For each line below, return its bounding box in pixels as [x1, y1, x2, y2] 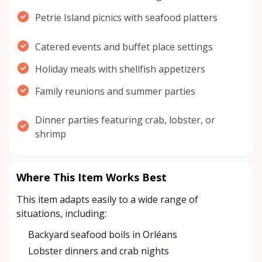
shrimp [35, 127, 66, 141]
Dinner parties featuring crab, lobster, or [35, 113, 215, 127]
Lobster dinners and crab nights [28, 244, 169, 258]
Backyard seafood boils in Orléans [28, 228, 177, 242]
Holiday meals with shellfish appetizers [35, 63, 205, 76]
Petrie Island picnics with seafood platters [35, 11, 218, 25]
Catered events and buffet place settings [35, 40, 213, 54]
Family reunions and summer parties [35, 85, 195, 98]
